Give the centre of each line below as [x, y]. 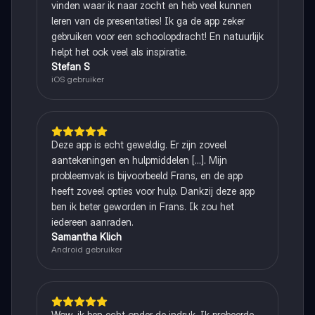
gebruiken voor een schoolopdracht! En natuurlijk [157, 36]
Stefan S [70, 66]
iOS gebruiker [77, 79]
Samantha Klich [86, 236]
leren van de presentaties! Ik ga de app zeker [148, 20]
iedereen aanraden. [92, 221]
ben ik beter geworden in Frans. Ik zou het [142, 206]
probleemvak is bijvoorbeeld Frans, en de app [147, 175]
